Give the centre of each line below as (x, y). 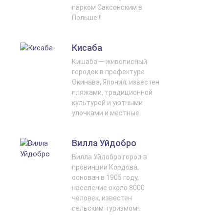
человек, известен (102, 198)
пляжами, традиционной (112, 92)
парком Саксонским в (107, 7)
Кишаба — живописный (109, 61)
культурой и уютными (107, 102)
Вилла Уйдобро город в (109, 157)
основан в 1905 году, (105, 177)
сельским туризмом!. (106, 208)
